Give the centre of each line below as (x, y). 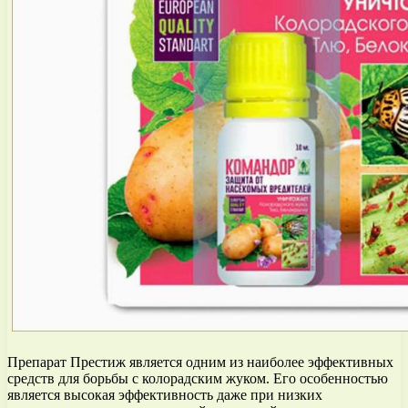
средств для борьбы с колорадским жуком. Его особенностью (198, 378)
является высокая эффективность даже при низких (165, 394)
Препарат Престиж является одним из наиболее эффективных (200, 362)
